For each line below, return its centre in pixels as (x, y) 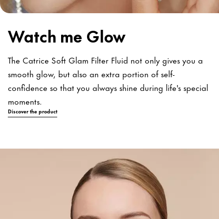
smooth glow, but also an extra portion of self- (91, 73)
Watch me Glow (67, 35)
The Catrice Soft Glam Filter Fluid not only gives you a (105, 59)
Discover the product (33, 111)
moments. (25, 100)
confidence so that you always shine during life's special (108, 87)
